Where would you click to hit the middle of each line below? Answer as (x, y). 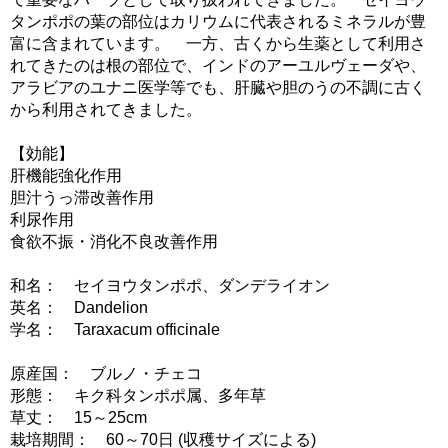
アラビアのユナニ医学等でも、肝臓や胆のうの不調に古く (218, 88)
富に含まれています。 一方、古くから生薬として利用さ (218, 44)
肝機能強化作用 (66, 176)
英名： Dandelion (79, 308)
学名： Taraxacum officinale (115, 330)
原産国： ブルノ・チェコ (106, 374)
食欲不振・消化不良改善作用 (114, 242)
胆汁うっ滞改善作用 (82, 198)
